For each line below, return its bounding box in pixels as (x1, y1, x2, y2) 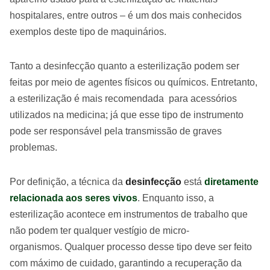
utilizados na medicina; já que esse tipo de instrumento (10, 109, 243, 120)
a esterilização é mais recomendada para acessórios (10, 93, 237, 104)
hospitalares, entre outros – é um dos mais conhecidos (10, 10, 242, 20)
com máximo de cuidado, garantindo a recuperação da (10, 257, 242, 268)
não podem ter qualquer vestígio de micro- (10, 225, 189, 236)
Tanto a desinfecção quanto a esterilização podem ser (10, 60, 239, 71)
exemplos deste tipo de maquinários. (10, 26, 169, 37)
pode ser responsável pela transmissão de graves (10, 125, 222, 136)
